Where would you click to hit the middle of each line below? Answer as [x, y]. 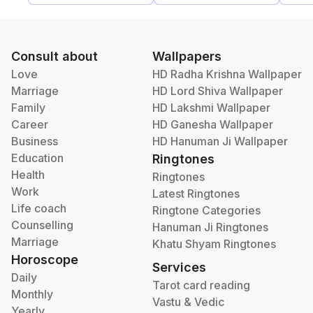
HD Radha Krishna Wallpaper [227, 74]
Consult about [54, 56]
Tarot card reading [201, 285]
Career [30, 124]
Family [28, 108]
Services [179, 267]
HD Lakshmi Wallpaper [211, 108]
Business [35, 141]
